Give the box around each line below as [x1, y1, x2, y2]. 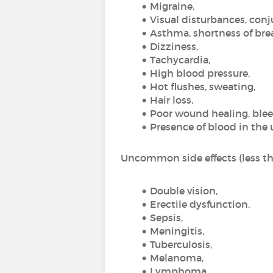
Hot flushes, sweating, [149, 80, 258, 93]
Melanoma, [149, 252, 204, 264]
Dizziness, [149, 40, 198, 52]
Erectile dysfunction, [149, 198, 250, 210]
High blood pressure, [149, 67, 250, 79]
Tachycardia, [149, 54, 210, 66]
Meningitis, [149, 225, 204, 237]
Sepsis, [149, 211, 183, 224]
